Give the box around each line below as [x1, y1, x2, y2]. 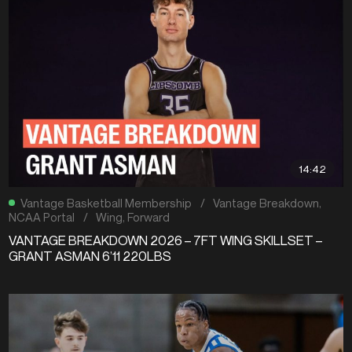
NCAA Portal [9, 209, 75, 224]
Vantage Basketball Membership [20, 195, 192, 210]
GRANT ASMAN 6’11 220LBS [9, 248, 172, 265]
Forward [127, 209, 170, 224]
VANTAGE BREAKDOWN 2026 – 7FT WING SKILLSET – [9, 233, 323, 249]
